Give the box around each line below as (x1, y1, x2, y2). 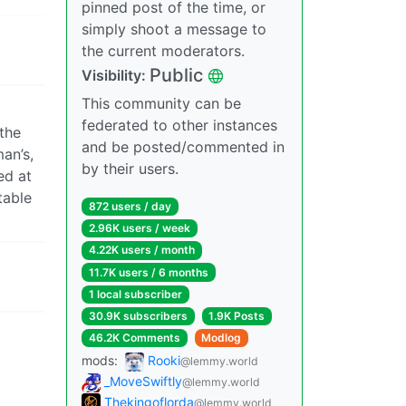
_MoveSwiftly (104, 373, 182, 389)
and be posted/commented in (82, 138, 285, 156)
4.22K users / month (88, 243, 195, 257)
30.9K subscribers (88, 308, 188, 323)
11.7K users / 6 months (88, 265, 208, 279)
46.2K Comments (88, 331, 180, 345)
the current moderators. (82, 42, 245, 60)
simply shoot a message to (82, 20, 266, 38)
